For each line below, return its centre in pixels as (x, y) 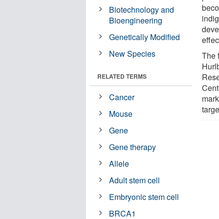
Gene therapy (133, 147)
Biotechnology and (142, 9)
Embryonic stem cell (144, 197)
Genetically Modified (145, 37)
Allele (119, 163)
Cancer (122, 97)
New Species (132, 53)
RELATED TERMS (122, 76)
